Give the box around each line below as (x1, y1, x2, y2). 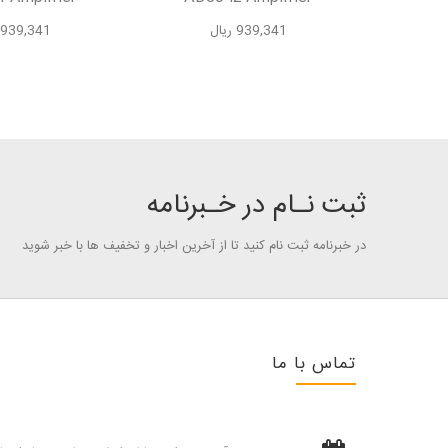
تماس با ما (272, 349, 356, 378)
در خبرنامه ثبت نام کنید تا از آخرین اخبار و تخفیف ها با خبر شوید (22, 234, 366, 257)
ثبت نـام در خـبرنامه (146, 183, 366, 228)
